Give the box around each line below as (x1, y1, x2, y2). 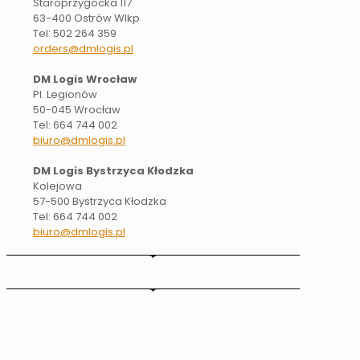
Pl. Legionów (33, 87, 97, 103)
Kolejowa (33, 178, 82, 194)
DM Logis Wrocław (33, 72, 137, 88)
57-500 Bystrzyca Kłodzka (33, 194, 166, 210)
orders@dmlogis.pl (33, 41, 133, 57)
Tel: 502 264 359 (33, 26, 117, 42)
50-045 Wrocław (33, 102, 121, 118)
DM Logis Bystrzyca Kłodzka (33, 163, 196, 179)
